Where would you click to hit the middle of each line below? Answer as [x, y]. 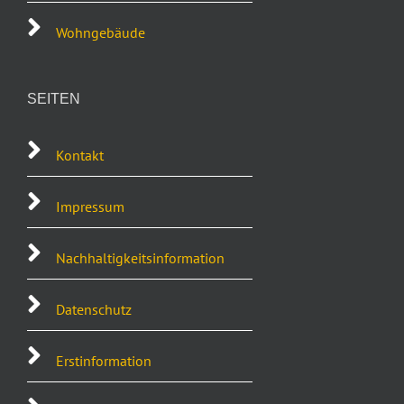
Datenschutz [94, 309]
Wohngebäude [101, 32]
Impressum [90, 207]
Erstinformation [104, 361]
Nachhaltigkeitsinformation [140, 258]
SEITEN [54, 99]
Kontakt [80, 155]
